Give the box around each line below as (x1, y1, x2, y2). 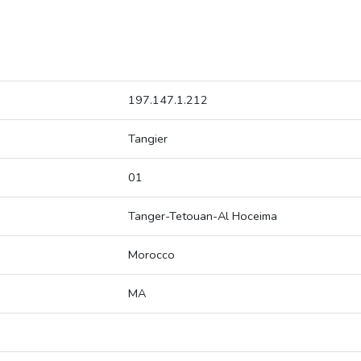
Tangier (128, 131, 168, 147)
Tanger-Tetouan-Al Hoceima (128, 208, 277, 225)
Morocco (128, 247, 175, 263)
